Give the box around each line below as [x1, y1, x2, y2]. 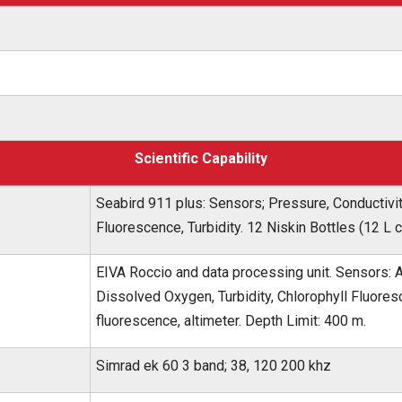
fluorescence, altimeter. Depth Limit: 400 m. [96, 312, 366, 329]
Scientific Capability [135, 150, 267, 167]
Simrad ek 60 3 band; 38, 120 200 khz [96, 357, 331, 374]
